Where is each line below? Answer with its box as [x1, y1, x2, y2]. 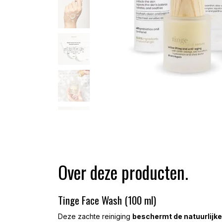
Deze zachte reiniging [58, 212, 132, 221]
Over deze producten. [58, 159, 188, 185]
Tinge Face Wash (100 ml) [58, 192, 156, 208]
